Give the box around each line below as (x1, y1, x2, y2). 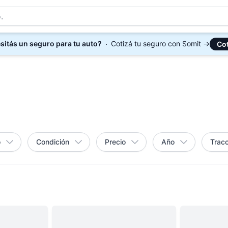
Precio (105, 137, 126, 146)
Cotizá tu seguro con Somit (110, 39, 201, 48)
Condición (36, 137, 69, 146)
